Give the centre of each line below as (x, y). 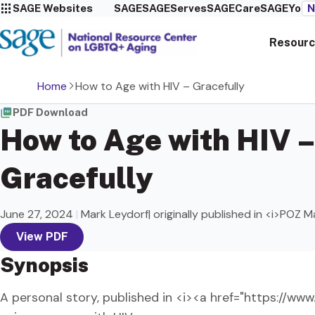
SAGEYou (283, 8)
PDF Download (50, 112)
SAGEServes (174, 8)
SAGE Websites (53, 8)
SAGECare (233, 8)
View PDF (42, 237)
